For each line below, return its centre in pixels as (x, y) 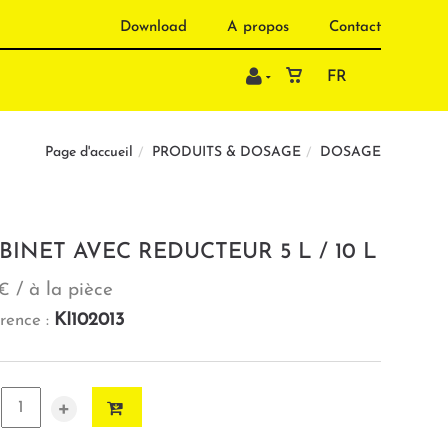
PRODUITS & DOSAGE (226, 153)
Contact (355, 27)
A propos (258, 27)
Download (153, 27)
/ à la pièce (61, 290)
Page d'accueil (89, 153)
